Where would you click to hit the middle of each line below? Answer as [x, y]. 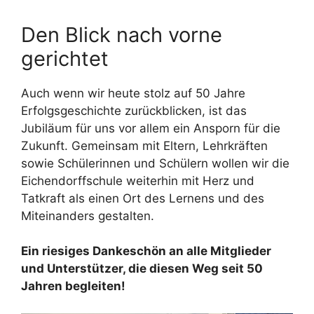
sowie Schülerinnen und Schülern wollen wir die [155, 163]
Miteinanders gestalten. [88, 216]
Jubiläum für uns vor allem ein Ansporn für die [151, 128]
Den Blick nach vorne [122, 34]
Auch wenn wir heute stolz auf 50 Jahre [133, 93]
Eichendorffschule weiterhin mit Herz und [138, 180]
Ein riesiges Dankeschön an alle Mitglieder [146, 251]
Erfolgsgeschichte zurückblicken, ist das [134, 110]
